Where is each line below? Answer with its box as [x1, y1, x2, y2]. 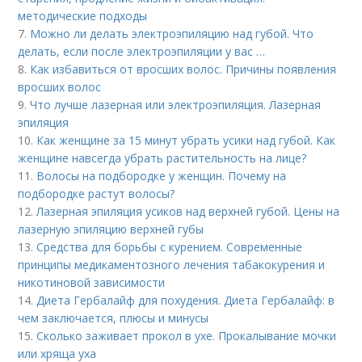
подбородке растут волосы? [18, 186, 175, 202]
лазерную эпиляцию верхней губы [18, 221, 204, 238]
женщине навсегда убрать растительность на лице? [18, 150, 307, 166]
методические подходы [18, 8, 148, 24]
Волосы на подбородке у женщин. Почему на [36, 168, 287, 184]
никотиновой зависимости [18, 275, 166, 291]
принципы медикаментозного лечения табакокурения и [18, 257, 326, 273]
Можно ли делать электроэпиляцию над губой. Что [30, 26, 314, 42]
